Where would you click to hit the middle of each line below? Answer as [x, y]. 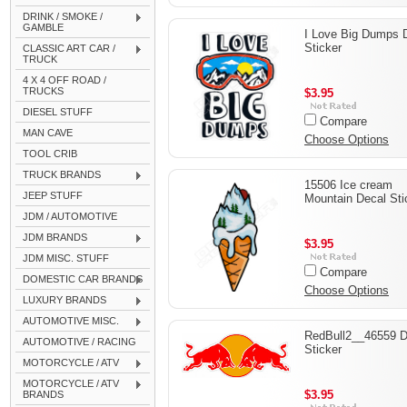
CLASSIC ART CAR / [69, 48]
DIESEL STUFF [58, 112]
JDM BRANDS [55, 237]
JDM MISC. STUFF [66, 258]
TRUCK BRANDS [62, 174]
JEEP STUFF [53, 195]
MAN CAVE [48, 133]
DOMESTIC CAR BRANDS [83, 279]
